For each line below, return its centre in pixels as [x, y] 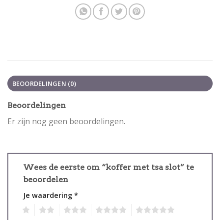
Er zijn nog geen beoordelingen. [66, 122]
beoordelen [47, 179]
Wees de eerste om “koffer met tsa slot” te [109, 167]
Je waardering [49, 195]
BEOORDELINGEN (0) [44, 84]
